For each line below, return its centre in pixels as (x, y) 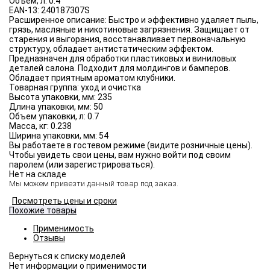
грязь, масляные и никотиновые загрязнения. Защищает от (129, 30)
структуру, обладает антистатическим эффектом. (111, 49)
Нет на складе (38, 174)
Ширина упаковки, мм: (54, 136)
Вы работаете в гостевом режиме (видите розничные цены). (131, 146)
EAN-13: (25, 11)
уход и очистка (111, 88)
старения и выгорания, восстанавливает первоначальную (127, 39)
